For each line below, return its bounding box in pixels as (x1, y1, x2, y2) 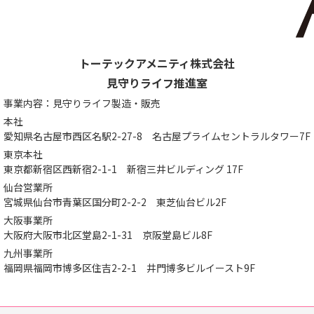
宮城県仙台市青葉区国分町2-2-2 (4, 195, 156, 210)
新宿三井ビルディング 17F (127, 162, 243, 177)
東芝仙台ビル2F (156, 195, 226, 210)
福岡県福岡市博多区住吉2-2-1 (4, 261, 146, 275)
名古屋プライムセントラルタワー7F (152, 129, 310, 144)
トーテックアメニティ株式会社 (79, 55, 235, 72)
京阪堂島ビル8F (142, 228, 212, 243)
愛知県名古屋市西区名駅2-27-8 (4, 129, 152, 144)
